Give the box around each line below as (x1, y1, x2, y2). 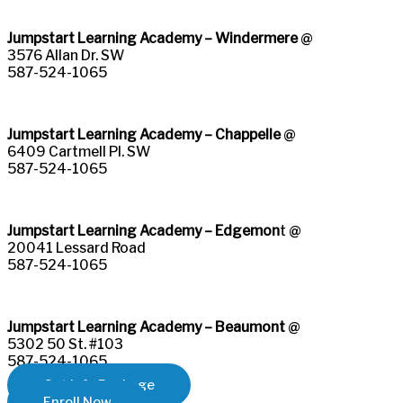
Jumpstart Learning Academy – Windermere (7, 29, 298, 47)
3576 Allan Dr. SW (7, 46, 124, 64)
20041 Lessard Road (7, 238, 146, 256)
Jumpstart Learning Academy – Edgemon (7, 221, 280, 239)
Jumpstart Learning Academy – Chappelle (7, 125, 281, 143)
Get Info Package (43, 377, 155, 394)
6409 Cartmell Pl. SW (7, 142, 150, 160)
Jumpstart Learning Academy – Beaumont (7, 318, 285, 336)
